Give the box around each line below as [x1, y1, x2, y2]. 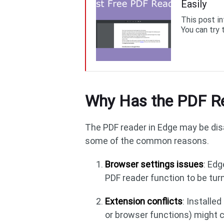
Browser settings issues [105, 159, 204, 169]
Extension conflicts [105, 196, 183, 206]
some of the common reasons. [85, 135, 209, 146]
